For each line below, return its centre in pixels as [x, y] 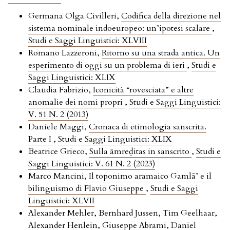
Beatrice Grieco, [59, 151]
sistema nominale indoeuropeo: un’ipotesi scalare [120, 28]
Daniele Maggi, [59, 127]
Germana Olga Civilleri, [75, 16]
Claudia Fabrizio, [61, 90]
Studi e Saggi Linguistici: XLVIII [88, 40]
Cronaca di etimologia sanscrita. [148, 127]
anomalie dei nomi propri [76, 102]
